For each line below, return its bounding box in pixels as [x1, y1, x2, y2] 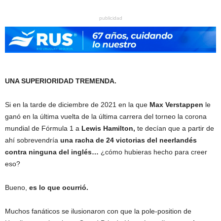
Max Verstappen [149, 101, 203, 109]
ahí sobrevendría [5, 136, 60, 145]
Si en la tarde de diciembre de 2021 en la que [5, 101, 149, 109]
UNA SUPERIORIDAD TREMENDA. [5, 77, 116, 85]
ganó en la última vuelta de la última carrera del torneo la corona [5, 112, 207, 121]
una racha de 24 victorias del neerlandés [60, 136, 197, 145]
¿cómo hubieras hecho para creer [99, 148, 207, 156]
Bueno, [5, 184, 27, 192]
